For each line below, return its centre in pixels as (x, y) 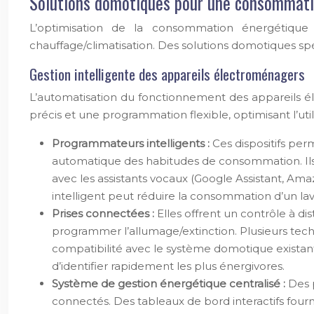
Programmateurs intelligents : (132, 143)
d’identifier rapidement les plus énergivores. (168, 266)
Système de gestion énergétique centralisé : (170, 284)
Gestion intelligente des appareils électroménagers (167, 74)
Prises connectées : (104, 213)
